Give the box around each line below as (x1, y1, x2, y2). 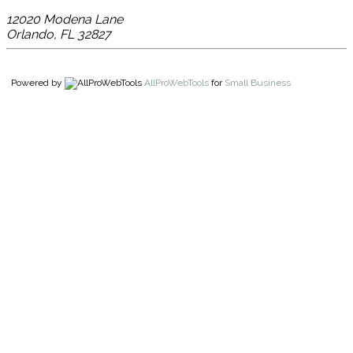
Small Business (225, 76, 291, 88)
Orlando (6, 26, 54, 42)
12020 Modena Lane (6, 11, 123, 27)
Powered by (6, 76, 65, 88)
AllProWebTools (144, 76, 209, 88)
